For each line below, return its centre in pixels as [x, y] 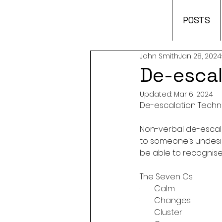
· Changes [165, 200]
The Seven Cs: [166, 177]
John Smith [159, 56]
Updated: [157, 94]
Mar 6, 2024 [194, 94]
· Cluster [161, 212]
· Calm [157, 189]
